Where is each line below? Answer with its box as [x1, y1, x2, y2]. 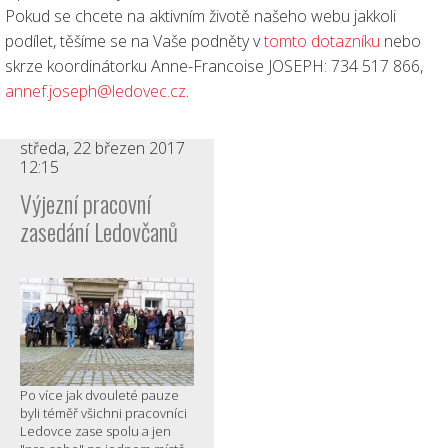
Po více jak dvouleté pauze [20, 385, 179, 404]
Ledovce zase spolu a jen [20, 421, 171, 440]
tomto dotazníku [264, 30, 380, 52]
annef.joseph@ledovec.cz [5, 80, 186, 102]
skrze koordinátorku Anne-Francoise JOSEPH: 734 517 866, [5, 55, 423, 77]
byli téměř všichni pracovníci [20, 403, 187, 422]
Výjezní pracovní [20, 185, 151, 221]
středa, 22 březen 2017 [20, 137, 185, 159]
